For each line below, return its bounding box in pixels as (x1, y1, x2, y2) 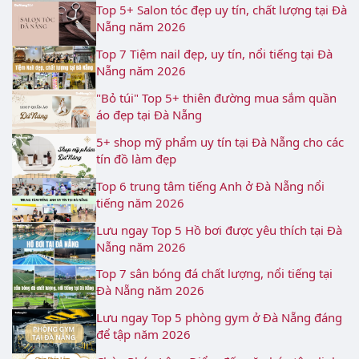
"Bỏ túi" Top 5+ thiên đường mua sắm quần (96, 90, 337, 107)
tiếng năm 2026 (96, 194, 184, 211)
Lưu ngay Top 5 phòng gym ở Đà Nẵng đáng (96, 309, 342, 326)
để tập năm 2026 (96, 326, 191, 343)
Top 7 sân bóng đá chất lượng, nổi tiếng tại (96, 265, 333, 282)
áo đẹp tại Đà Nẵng (96, 107, 202, 123)
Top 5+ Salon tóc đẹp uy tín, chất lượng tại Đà (96, 2, 347, 18)
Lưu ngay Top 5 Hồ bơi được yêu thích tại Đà (96, 221, 342, 238)
